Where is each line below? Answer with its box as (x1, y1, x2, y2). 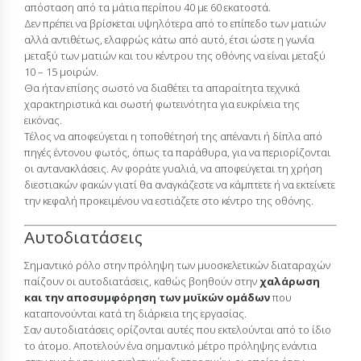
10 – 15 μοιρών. (24, 64, 98, 80)
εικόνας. (24, 113, 62, 128)
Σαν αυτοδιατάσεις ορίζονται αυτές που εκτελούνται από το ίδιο (24, 322, 331, 337)
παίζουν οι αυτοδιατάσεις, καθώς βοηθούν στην (24, 273, 259, 288)
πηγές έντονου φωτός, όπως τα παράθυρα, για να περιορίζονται (24, 145, 330, 160)
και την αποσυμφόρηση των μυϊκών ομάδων (24, 289, 270, 305)
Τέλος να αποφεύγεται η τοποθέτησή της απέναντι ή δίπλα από (24, 129, 322, 144)
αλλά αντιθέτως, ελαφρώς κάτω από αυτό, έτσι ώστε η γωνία (24, 32, 314, 48)
